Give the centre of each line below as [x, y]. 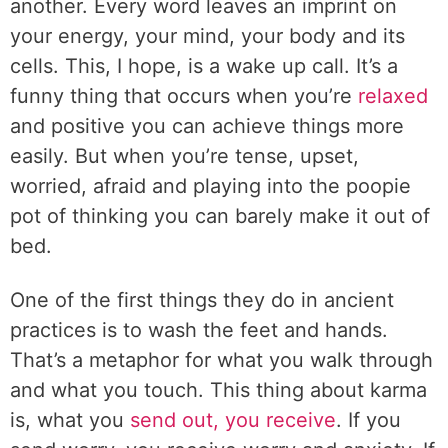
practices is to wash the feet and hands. [199, 330]
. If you [368, 420]
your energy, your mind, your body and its [207, 36]
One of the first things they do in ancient [202, 300]
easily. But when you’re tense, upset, [184, 156]
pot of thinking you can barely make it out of [220, 216]
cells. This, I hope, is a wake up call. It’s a [204, 66]
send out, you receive [233, 420]
